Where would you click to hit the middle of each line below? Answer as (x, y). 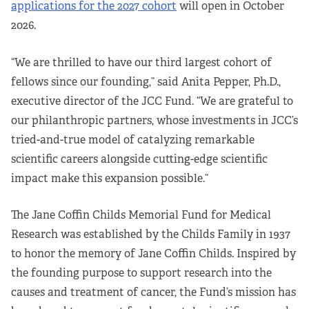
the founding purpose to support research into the (141, 273)
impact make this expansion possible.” (110, 178)
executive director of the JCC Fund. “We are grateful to (152, 101)
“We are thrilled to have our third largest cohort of (141, 62)
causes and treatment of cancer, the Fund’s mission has (153, 292)
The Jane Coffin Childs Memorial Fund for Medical (141, 215)
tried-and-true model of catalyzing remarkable (133, 139)
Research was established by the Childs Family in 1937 (151, 235)
